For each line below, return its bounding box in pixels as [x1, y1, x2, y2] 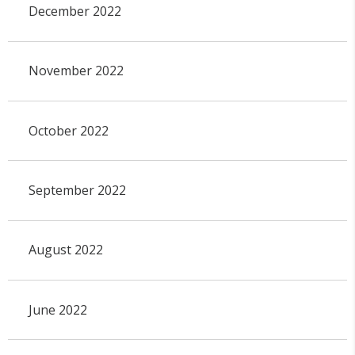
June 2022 [28, 300, 87, 319]
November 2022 [28, 62, 124, 80]
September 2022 [28, 181, 126, 199]
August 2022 [28, 241, 103, 259]
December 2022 [28, 2, 121, 20]
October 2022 [28, 121, 109, 139]
